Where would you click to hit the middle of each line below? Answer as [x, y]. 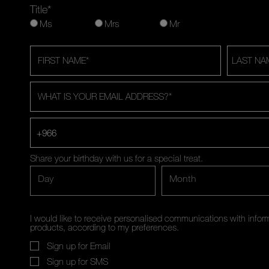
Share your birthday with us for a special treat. [116, 158]
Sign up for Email [79, 245]
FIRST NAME [62, 60]
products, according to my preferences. [104, 227]
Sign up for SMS [77, 261]
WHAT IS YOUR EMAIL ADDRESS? [103, 96]
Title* [41, 9]
